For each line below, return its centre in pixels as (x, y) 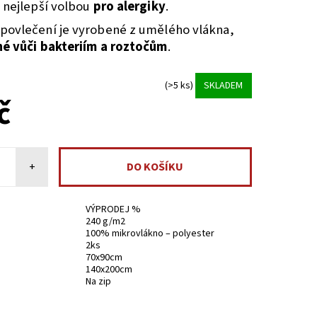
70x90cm (104, 258)
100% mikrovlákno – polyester (150, 234)
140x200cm (109, 270)
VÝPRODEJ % (114, 210)
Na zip (99, 282)
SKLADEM (224, 85)
